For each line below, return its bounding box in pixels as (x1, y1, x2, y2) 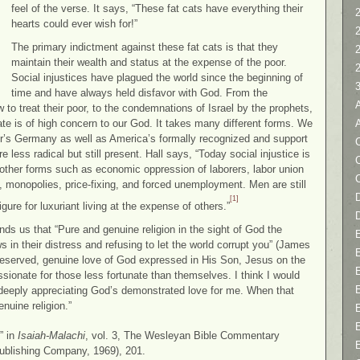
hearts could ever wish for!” (11, 17, 137, 30)
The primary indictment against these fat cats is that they (11, 40, 278, 53)
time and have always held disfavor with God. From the (11, 86, 268, 99)
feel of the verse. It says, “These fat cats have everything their (11, 2, 303, 14)
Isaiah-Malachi (18, 329, 85, 342)
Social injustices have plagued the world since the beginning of (11, 71, 303, 84)
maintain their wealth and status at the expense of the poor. (11, 55, 287, 68)
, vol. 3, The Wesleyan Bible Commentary (85, 329, 280, 342)
